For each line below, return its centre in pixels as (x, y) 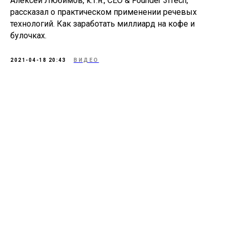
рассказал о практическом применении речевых (104, 12)
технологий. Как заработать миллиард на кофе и (102, 24)
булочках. (28, 35)
